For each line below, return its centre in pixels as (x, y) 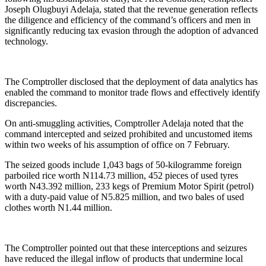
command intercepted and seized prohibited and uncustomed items (129, 134)
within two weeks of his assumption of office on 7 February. (117, 144)
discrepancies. (31, 103)
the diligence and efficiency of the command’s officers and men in (128, 20)
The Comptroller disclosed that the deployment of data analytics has (131, 81)
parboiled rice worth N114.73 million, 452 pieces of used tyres (121, 175)
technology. (26, 41)
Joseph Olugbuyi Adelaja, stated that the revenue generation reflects (131, 9)
